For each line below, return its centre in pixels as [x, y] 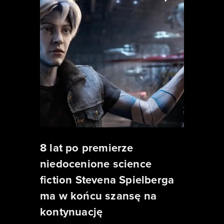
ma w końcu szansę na [98, 195]
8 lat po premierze [87, 147]
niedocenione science [96, 163]
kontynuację [71, 211]
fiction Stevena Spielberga [107, 179]
